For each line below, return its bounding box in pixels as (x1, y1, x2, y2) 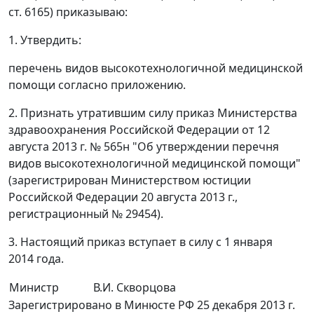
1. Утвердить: (8, 32, 81, 48)
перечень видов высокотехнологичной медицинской (8, 60, 303, 76)
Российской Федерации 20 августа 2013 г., (8, 189, 238, 205)
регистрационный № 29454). (8, 206, 163, 222)
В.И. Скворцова (93, 280, 176, 296)
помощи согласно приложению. (8, 77, 186, 93)
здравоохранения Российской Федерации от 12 (8, 122, 270, 138)
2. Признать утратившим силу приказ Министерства (8, 105, 297, 121)
